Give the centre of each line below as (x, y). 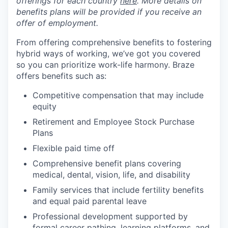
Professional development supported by (110, 216)
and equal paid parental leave (90, 201)
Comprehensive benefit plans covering (107, 163)
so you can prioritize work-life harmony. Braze (105, 65)
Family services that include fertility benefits (118, 190)
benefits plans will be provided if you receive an (109, 12)
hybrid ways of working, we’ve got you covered (108, 53)
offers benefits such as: (61, 76)
